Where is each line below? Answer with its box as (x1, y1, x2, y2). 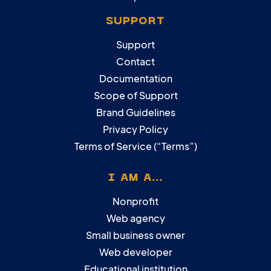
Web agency (106, 212, 165, 225)
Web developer (99, 246, 172, 259)
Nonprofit (113, 195, 158, 208)
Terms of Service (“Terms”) (74, 139, 197, 152)
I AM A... (108, 171, 163, 184)
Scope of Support (93, 88, 178, 102)
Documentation (99, 71, 172, 85)
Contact (116, 54, 155, 68)
